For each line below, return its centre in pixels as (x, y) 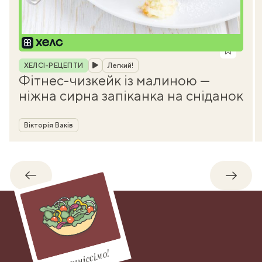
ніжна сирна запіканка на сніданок (131, 95)
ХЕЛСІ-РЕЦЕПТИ (54, 65)
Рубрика (36, 62)
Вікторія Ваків (49, 125)
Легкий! (121, 65)
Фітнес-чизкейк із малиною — (114, 80)
